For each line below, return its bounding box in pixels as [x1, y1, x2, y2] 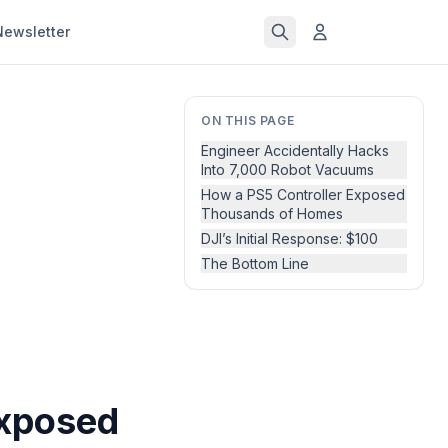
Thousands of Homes [201, 205, 343, 222]
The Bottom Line [201, 255, 309, 272]
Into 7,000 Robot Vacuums [201, 161, 374, 178]
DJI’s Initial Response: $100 [201, 230, 378, 247]
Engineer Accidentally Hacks [201, 142, 389, 159]
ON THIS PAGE [201, 113, 295, 128]
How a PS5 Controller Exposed [201, 186, 405, 203]
